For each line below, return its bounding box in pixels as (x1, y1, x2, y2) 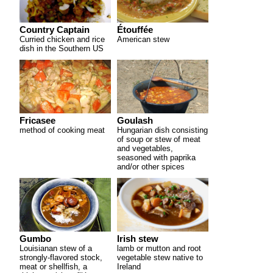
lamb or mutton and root (117, 244, 201, 253)
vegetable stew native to (117, 253, 203, 262)
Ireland (117, 262, 141, 271)
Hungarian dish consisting (117, 126, 208, 135)
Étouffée (117, 25, 153, 35)
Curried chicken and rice (19, 35, 105, 44)
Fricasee (19, 116, 55, 126)
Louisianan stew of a (19, 244, 92, 253)
